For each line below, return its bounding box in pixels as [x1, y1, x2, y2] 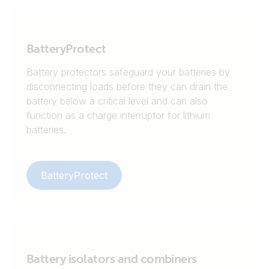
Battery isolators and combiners [26, 252, 197, 266]
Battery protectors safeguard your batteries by [26, 66, 230, 78]
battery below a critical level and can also [26, 95, 208, 107]
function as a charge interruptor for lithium [26, 109, 210, 121]
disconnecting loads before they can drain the [26, 80, 228, 92]
